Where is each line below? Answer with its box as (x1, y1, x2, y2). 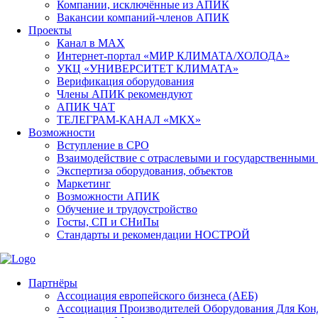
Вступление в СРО (57, 139, 149, 151)
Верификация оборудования (57, 75, 194, 87)
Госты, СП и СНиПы (57, 216, 159, 228)
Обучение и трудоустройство (57, 203, 197, 215)
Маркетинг (57, 177, 111, 190)
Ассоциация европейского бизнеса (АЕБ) (57, 290, 258, 302)
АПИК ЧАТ (57, 101, 115, 113)
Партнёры (28, 277, 77, 289)
